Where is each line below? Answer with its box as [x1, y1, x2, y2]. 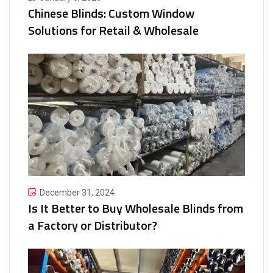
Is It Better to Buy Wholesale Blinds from [28, 198, 243, 218]
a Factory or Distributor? [28, 215, 157, 235]
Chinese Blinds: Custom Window [28, 4, 194, 23]
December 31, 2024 [40, 187, 115, 197]
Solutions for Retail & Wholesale [28, 21, 199, 40]
